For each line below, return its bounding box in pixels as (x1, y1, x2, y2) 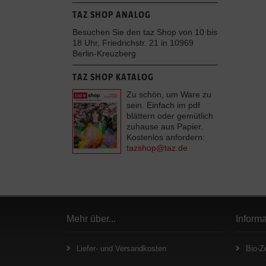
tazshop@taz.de (126, 143, 188, 153)
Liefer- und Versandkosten (77, 243, 166, 253)
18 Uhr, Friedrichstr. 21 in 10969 (72, 38, 194, 47)
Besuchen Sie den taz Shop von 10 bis (72, 27, 217, 37)
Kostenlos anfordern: (126, 132, 205, 142)
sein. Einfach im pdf (126, 100, 200, 110)
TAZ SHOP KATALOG (72, 72, 154, 82)
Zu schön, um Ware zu (126, 90, 211, 99)
